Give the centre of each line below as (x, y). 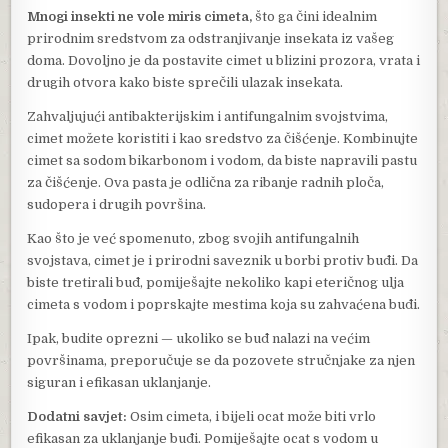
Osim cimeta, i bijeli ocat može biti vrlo (252, 417)
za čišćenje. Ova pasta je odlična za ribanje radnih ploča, (206, 183)
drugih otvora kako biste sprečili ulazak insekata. (185, 83)
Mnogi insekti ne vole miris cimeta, (140, 17)
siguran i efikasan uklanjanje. (119, 383)
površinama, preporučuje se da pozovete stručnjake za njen (221, 361)
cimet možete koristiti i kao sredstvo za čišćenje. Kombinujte (223, 139)
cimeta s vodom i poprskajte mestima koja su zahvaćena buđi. (224, 305)
